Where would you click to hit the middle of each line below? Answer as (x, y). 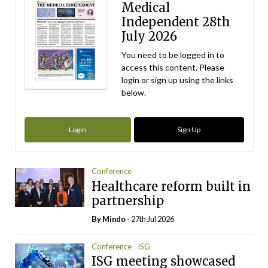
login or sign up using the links (178, 80)
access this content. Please (173, 67)
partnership (128, 200)
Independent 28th (176, 22)
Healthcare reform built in (171, 186)
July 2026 (150, 36)
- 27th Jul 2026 (150, 219)
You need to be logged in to (173, 54)
